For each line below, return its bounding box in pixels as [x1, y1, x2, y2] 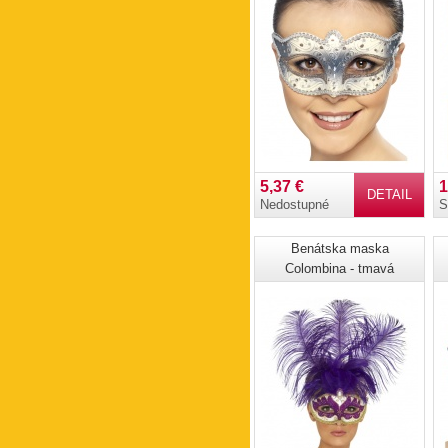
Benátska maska [290, 241, 389, 256]
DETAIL [366, 187, 412, 202]
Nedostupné [260, 197, 329, 212]
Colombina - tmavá [285, 261, 394, 276]
